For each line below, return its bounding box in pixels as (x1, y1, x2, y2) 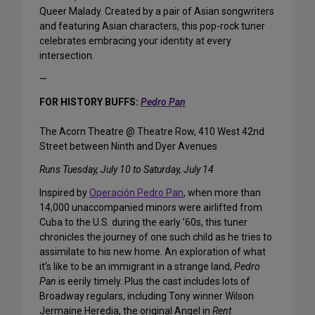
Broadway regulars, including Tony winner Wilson (39, 290, 254, 302)
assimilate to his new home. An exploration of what (39, 246, 266, 258)
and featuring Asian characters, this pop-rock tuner (39, 20, 265, 32)
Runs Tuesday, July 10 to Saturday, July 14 (39, 164, 214, 176)
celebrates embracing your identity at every (39, 35, 231, 47)
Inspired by (39, 187, 89, 199)
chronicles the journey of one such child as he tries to (39, 231, 272, 243)
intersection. (39, 50, 94, 62)
